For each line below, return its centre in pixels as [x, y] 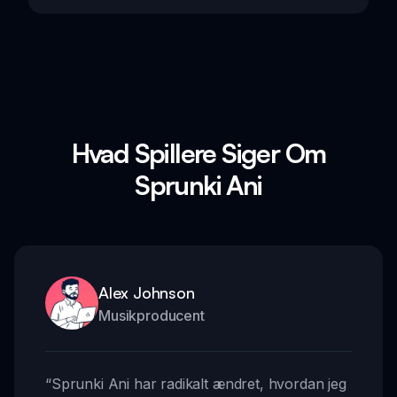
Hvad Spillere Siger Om [198, 153]
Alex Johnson [147, 293]
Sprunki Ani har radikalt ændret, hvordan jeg [198, 384]
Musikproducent [152, 316]
